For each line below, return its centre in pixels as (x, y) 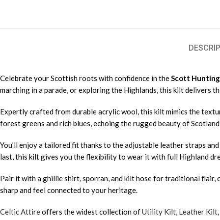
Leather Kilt (198, 212)
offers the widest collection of (91, 212)
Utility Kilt (159, 212)
